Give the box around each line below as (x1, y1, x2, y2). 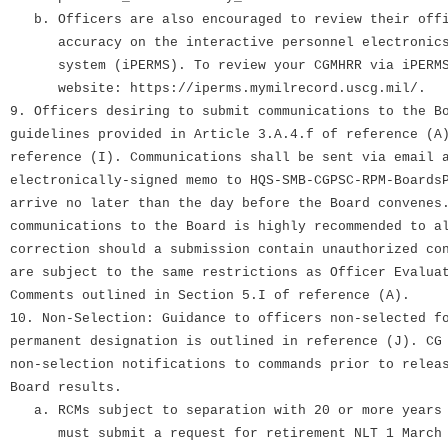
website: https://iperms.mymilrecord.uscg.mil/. (10, 81, 426, 97)
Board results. (10, 380, 122, 396)
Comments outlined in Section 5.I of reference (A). (10, 288, 410, 304)
